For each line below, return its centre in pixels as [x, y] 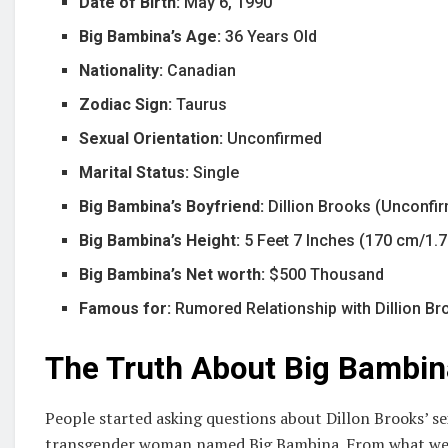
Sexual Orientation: [153, 138]
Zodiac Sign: [128, 104]
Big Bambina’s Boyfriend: [174, 206]
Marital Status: [136, 172]
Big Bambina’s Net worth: [174, 274]
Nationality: [123, 70]
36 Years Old [269, 36]
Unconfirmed [275, 138]
